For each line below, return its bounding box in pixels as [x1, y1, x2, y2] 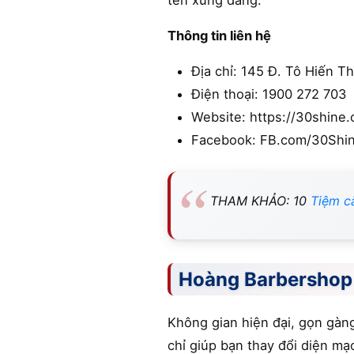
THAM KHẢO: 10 [210, 193, 311, 209]
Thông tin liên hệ [168, 28, 271, 43]
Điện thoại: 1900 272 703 [191, 86, 347, 102]
